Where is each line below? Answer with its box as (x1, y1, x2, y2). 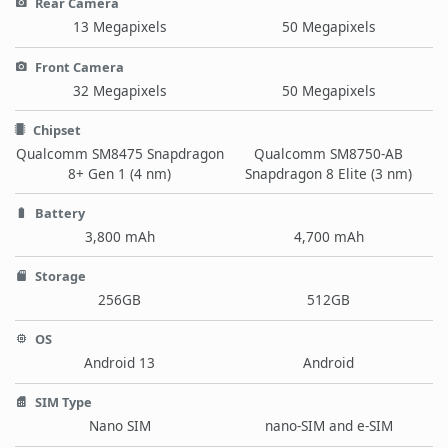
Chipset (30, 120, 81, 139)
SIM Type (32, 393, 92, 412)
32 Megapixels (72, 80, 167, 100)
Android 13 (84, 353, 155, 373)
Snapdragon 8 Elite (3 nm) (245, 163, 412, 183)
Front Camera (32, 57, 124, 76)
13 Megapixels (72, 17, 167, 37)
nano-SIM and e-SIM (264, 416, 393, 436)
